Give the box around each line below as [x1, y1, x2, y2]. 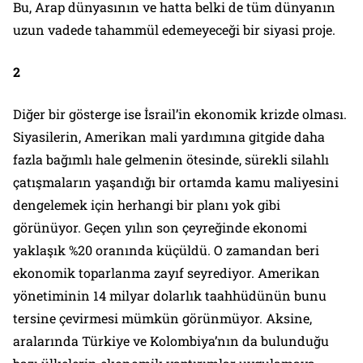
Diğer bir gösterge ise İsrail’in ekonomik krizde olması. [13, 105, 347, 122]
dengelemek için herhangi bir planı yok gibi [13, 195, 280, 213]
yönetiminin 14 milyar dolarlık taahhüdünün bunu [13, 286, 327, 304]
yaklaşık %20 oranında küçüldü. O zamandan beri [13, 241, 319, 258]
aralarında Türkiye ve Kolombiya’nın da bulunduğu [13, 331, 329, 349]
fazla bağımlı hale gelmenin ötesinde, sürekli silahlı [13, 150, 329, 168]
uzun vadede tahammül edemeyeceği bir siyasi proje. [13, 20, 335, 38]
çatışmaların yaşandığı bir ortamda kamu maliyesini [13, 173, 339, 190]
